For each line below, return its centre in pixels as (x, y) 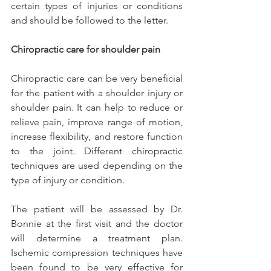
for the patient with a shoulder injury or (97, 93)
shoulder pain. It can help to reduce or (97, 108)
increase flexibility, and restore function (97, 137)
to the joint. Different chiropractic (97, 151)
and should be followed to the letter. (90, 21)
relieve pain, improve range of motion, (97, 122)
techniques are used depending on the (97, 166)
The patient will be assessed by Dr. (97, 209)
